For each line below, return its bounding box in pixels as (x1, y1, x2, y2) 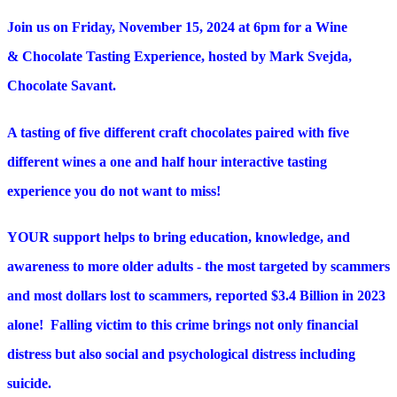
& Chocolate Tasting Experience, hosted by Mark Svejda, (7, 48, 352, 64)
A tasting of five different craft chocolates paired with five (7, 124, 349, 140)
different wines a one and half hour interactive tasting (7, 153, 327, 169)
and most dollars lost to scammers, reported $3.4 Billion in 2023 (7, 288, 385, 304)
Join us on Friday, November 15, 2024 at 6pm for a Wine (7, 19, 347, 35)
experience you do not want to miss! (7, 183, 224, 198)
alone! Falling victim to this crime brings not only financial (7, 317, 358, 333)
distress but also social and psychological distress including (7, 346, 355, 362)
